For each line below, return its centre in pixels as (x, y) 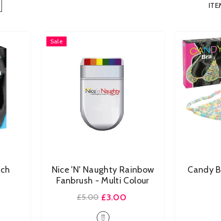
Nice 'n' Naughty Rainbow (103, 170)
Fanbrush (76, 181)
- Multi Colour (122, 181)
